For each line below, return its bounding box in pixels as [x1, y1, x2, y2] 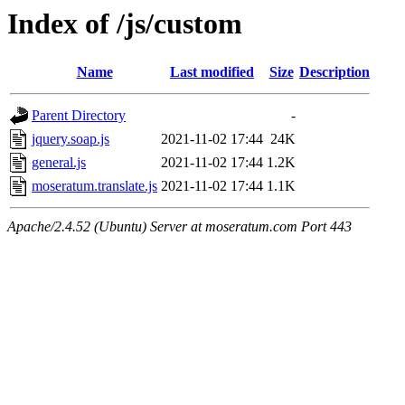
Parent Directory [32, 108, 126, 124]
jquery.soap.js [32, 131, 109, 147]
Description [299, 64, 370, 80]
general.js [32, 155, 86, 171]
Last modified [170, 64, 254, 80]
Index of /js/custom [7, 7, 242, 40]
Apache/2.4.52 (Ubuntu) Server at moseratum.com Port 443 [7, 219, 352, 235]
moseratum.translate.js [32, 178, 157, 194]
